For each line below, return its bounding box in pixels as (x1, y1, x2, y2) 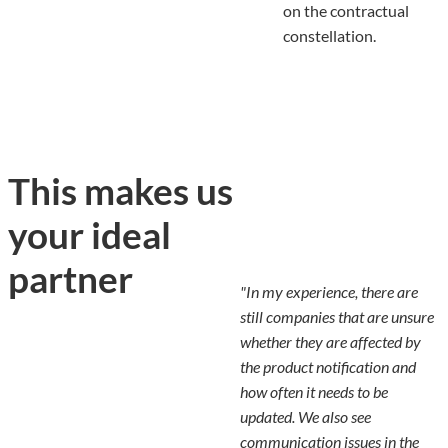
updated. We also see (239, 407, 371, 427)
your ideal (8, 211, 171, 257)
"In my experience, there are (239, 282, 418, 302)
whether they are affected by (239, 332, 421, 352)
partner (8, 255, 133, 301)
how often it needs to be (239, 382, 388, 402)
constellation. (283, 26, 376, 46)
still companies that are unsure (239, 307, 434, 327)
